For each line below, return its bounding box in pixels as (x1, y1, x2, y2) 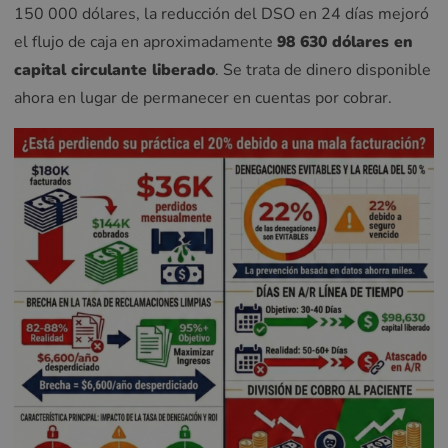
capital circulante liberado (14, 58, 215, 81)
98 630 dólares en (277, 30, 413, 53)
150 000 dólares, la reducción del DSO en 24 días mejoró (14, 2, 429, 25)
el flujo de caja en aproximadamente (14, 30, 277, 53)
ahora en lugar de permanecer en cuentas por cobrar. (14, 86, 392, 109)
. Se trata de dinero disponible (215, 58, 431, 81)
